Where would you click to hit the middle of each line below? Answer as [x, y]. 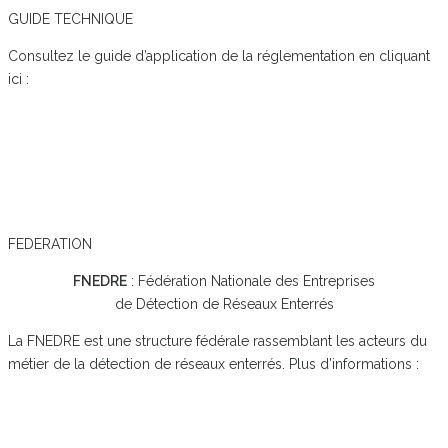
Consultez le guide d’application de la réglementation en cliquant [219, 56]
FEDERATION [50, 244]
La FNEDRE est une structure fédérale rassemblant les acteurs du [217, 341]
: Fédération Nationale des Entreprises [251, 281]
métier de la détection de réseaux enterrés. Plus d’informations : [213, 364]
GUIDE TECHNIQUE [70, 19]
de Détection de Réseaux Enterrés [224, 304]
